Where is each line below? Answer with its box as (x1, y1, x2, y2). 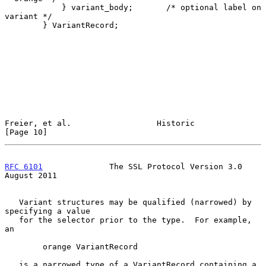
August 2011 (5, 170, 57, 180)
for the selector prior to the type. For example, (5, 215, 19, 224)
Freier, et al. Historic (5, 118, 195, 128)
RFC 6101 (5, 161, 43, 171)
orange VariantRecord (5, 242, 43, 251)
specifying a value (5, 206, 90, 216)
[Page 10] (5, 127, 47, 137)
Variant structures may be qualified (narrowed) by (5, 197, 19, 207)
